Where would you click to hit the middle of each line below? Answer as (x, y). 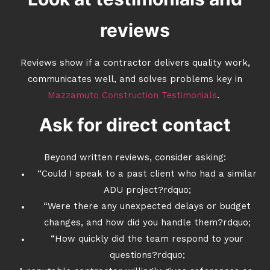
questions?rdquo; (147, 256)
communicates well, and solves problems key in (135, 80)
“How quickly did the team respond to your (147, 240)
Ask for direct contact (135, 125)
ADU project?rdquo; (147, 191)
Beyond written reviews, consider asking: (135, 158)
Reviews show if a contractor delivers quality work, (135, 64)
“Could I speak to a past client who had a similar (147, 174)
